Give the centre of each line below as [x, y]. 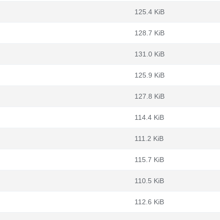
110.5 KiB [149, 181]
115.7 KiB [149, 160]
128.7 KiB [150, 33]
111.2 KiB [149, 138]
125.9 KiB [150, 75]
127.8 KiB [150, 96]
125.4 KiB [150, 12]
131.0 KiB [150, 54]
